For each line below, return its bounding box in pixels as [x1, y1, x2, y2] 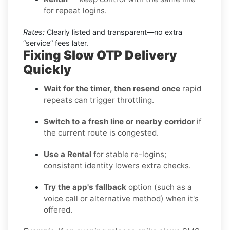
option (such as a [126, 182, 192, 192]
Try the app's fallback [44, 182, 126, 192]
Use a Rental [44, 149, 91, 159]
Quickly [23, 62, 71, 77]
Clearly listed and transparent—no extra [45, 27, 182, 36]
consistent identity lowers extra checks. [44, 160, 191, 170]
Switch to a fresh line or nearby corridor [44, 116, 195, 126]
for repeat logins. [44, 5, 107, 15]
